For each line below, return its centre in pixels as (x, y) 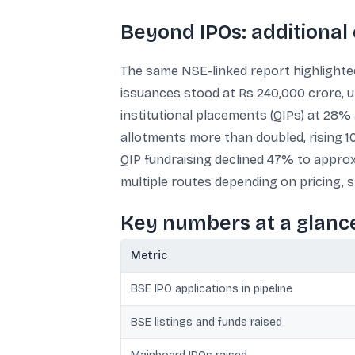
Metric (149, 256)
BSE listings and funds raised (206, 322)
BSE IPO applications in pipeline (212, 289)
